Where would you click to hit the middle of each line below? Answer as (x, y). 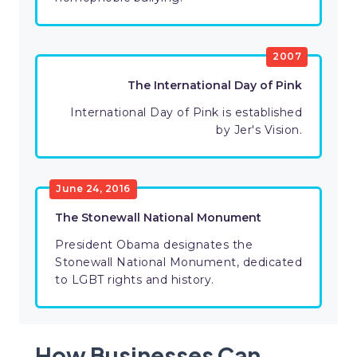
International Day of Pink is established (186, 113)
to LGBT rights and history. (135, 280)
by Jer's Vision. (259, 130)
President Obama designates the (154, 245)
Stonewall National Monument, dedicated (178, 263)
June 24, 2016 (93, 188)
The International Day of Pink (215, 86)
